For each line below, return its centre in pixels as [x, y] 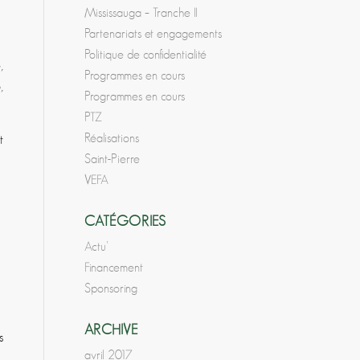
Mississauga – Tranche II [141, 13]
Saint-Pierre [112, 159]
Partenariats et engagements [153, 34]
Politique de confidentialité [146, 55]
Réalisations [112, 138]
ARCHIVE [112, 330]
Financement [114, 268]
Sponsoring [111, 288]
